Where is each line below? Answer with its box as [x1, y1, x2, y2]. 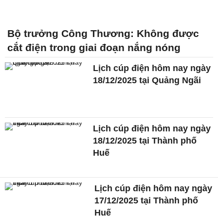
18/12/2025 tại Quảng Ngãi [93, 75, 201, 85]
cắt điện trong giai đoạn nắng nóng [7, 41, 181, 53]
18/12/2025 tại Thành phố [93, 135, 197, 145]
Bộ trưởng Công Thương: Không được [7, 27, 199, 39]
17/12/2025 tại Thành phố [94, 196, 199, 206]
